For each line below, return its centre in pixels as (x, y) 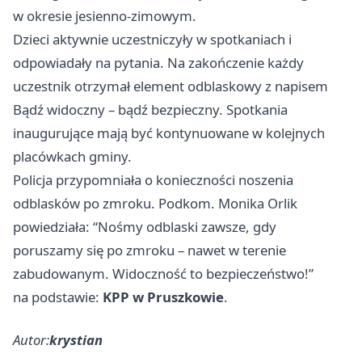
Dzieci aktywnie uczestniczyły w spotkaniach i (152, 40)
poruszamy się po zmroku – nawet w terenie (149, 250)
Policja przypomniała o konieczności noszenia (153, 180)
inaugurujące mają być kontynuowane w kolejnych (169, 133)
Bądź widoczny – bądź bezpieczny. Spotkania (150, 110)
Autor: (31, 340)
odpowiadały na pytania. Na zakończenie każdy (158, 63)
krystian (76, 340)
